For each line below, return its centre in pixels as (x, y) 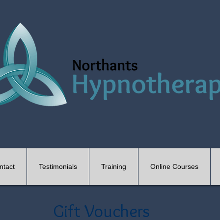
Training (114, 166)
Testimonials (58, 166)
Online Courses (174, 166)
